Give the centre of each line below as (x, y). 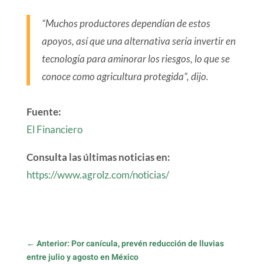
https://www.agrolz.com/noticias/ (98, 174)
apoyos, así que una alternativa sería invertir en (138, 41)
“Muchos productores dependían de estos (126, 23)
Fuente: (44, 111)
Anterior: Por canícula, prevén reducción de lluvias (130, 243)
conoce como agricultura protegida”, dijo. (125, 76)
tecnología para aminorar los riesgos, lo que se (136, 58)
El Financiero (54, 129)
